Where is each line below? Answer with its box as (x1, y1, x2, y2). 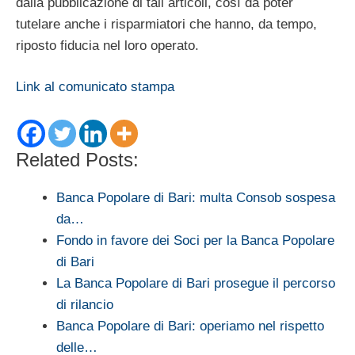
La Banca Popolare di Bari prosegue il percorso (56, 275, 335, 291)
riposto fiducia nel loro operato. (16, 37, 199, 53)
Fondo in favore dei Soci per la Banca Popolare (56, 232, 334, 248)
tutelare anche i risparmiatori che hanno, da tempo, (16, 16, 317, 32)
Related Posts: (16, 148, 139, 170)
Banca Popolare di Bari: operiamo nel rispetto (56, 318, 324, 334)
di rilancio (56, 296, 113, 312)
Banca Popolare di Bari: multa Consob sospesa (56, 189, 335, 205)
